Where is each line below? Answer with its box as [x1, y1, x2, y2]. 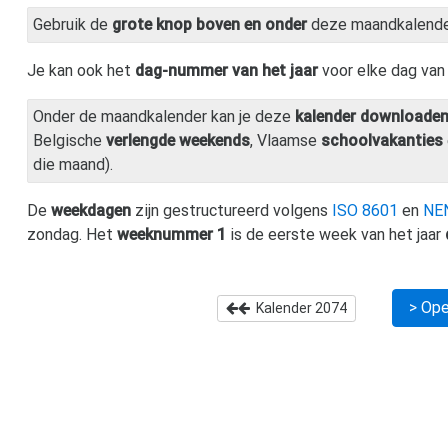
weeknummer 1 [117, 224, 226, 244]
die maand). [33, 154, 113, 174]
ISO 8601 [332, 200, 398, 220]
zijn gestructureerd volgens [131, 200, 332, 220]
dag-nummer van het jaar [135, 60, 318, 80]
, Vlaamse [250, 130, 321, 150]
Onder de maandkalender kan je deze [33, 106, 295, 126]
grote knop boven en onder [112, 14, 307, 34]
